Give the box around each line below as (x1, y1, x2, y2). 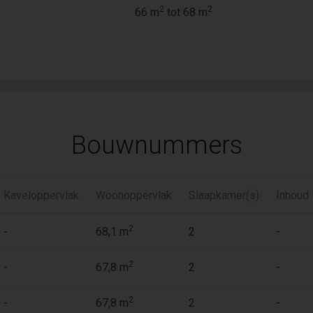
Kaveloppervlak (3, 189, 79, 202)
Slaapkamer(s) (189, 189, 259, 202)
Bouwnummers (71, 131, 242, 160)
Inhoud (276, 189, 309, 202)
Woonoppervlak (96, 189, 172, 202)
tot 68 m (164, 6, 208, 19)
